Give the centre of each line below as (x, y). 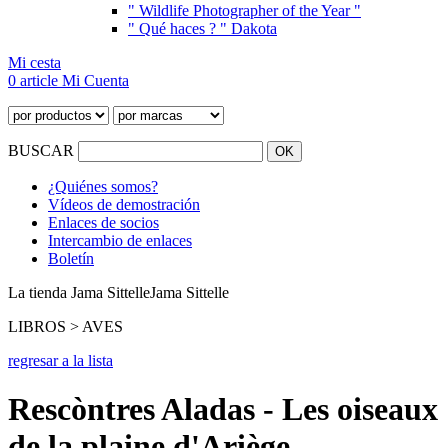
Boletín (71, 258)
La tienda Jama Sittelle (79, 292)
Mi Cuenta (95, 80)
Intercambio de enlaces (120, 240)
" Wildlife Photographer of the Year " (244, 10)
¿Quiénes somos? (103, 186)
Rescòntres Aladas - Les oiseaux (223, 409)
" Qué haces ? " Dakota (202, 28)
